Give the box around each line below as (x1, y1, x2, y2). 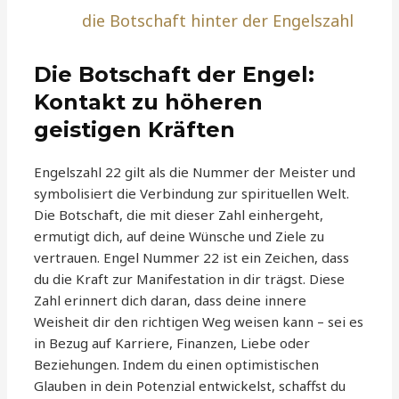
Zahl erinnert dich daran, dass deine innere (34, 291, 307, 310)
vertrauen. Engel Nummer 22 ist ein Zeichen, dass (34, 248, 350, 267)
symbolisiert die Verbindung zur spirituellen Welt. (34, 184, 350, 203)
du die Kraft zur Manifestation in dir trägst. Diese (34, 270, 346, 289)
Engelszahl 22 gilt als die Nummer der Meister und (34, 163, 356, 182)
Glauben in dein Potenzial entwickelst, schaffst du (34, 377, 346, 395)
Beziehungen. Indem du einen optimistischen (34, 355, 320, 374)
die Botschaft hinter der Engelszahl (82, 10, 354, 32)
